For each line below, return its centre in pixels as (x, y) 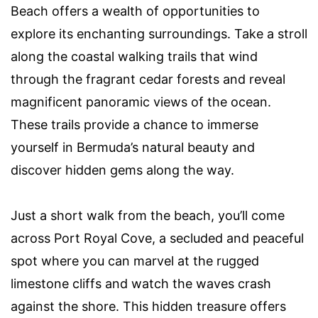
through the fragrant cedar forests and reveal (148, 79)
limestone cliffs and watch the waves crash (141, 283)
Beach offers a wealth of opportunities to (135, 11)
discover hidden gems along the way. (122, 170)
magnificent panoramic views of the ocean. (141, 102)
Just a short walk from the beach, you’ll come (148, 215)
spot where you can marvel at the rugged (135, 261)
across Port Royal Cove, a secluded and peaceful (157, 238)
